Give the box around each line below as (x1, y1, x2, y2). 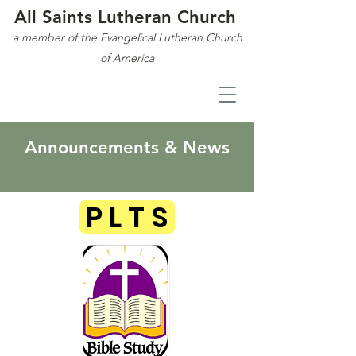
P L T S (86, 196, 168, 238)
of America (100, 51, 154, 65)
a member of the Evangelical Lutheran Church (12, 30, 242, 44)
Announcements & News (25, 137, 230, 158)
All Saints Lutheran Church (14, 6, 236, 28)
